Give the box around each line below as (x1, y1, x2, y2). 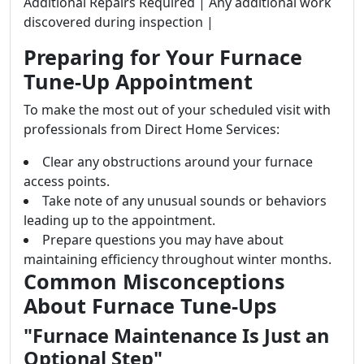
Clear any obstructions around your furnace (42, 153, 313, 171)
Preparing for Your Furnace (24, 43, 302, 71)
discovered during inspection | (24, 13, 214, 31)
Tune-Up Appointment (24, 67, 253, 95)
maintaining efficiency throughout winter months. (24, 250, 331, 268)
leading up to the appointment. (24, 211, 215, 229)
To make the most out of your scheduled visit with (24, 101, 331, 119)
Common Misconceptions (24, 267, 285, 295)
